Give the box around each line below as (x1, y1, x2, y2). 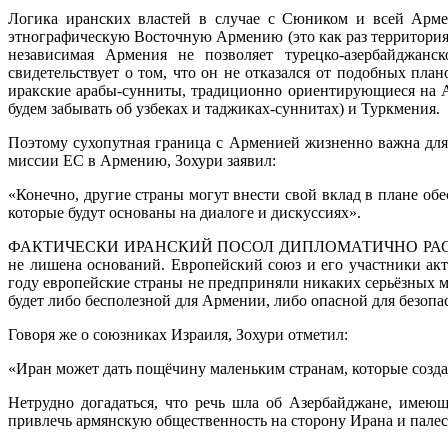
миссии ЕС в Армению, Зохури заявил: (8, 152, 276, 170)
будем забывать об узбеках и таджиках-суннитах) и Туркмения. (8, 100, 440, 118)
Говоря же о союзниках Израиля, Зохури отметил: (8, 326, 348, 344)
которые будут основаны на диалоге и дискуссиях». (8, 204, 361, 222)
